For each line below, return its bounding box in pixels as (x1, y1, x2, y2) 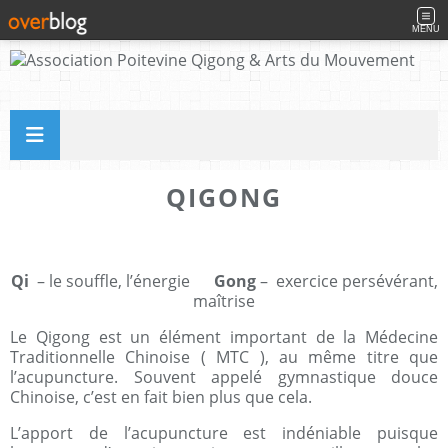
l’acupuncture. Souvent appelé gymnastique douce (10, 366, 438, 388)
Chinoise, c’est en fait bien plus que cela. (10, 386, 312, 408)
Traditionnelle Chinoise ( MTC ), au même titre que (10, 346, 438, 368)
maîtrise (193, 290, 255, 312)
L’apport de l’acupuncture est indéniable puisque (10, 422, 438, 444)
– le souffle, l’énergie (36, 270, 214, 292)
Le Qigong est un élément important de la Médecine (10, 326, 438, 348)
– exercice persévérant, (259, 270, 438, 292)
